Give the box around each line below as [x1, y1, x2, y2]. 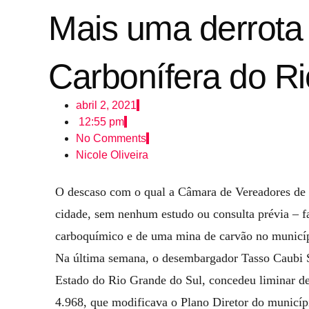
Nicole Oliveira [76, 149, 148, 161]
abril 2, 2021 [76, 99, 137, 111]
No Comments [76, 132, 146, 144]
